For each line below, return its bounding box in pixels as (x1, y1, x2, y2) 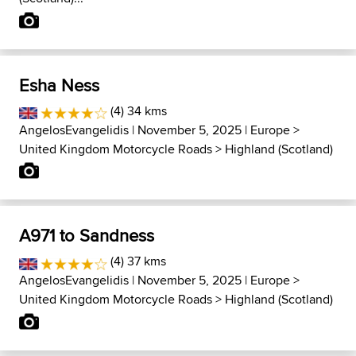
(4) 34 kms (106, 101, 167, 120)
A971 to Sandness (19, 222, 154, 249)
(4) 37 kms (106, 252, 166, 271)
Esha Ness (19, 72, 99, 98)
